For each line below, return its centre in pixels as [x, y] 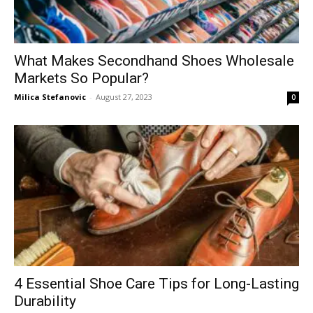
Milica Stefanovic [50, 97]
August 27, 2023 [124, 97]
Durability [45, 301]
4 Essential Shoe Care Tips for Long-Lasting [156, 283]
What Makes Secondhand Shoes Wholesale [154, 61]
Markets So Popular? [81, 79]
